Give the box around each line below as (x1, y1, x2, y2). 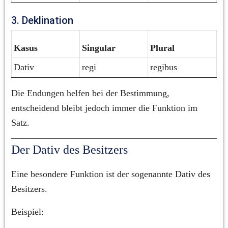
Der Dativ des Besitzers (11, 143, 128, 157)
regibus (150, 62, 177, 73)
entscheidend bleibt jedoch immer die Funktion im (11, 103, 197, 113)
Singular (82, 43, 116, 53)
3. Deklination (11, 14, 73, 27)
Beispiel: (11, 207, 44, 217)
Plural (150, 43, 175, 53)
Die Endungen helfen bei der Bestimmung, (11, 88, 169, 99)
